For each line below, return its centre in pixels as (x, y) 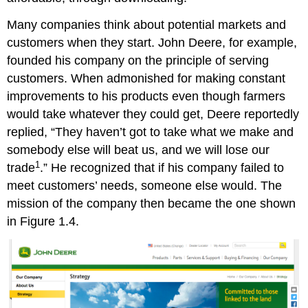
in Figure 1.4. (43, 222)
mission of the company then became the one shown (152, 204)
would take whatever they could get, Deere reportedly (153, 114)
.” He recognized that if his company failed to (162, 168)
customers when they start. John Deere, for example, (152, 43)
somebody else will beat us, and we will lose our (139, 150)
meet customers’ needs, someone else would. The (145, 186)
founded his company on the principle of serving (138, 61)
